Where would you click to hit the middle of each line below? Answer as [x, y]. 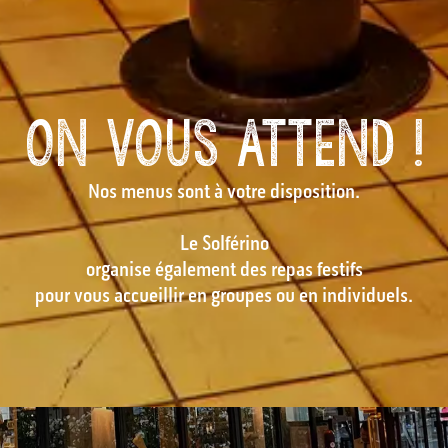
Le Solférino [224, 245]
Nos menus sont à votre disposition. [224, 193]
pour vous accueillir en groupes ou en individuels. [224, 297]
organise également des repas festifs [224, 271]
